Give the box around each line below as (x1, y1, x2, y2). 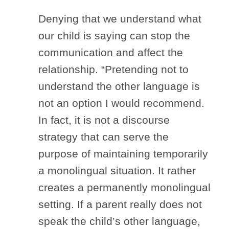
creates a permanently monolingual (38, 181, 211, 193)
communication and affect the (38, 46, 183, 58)
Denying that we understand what (38, 12, 201, 25)
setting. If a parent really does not (38, 198, 202, 210)
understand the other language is (38, 80, 200, 92)
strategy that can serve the (38, 130, 169, 143)
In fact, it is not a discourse (38, 113, 170, 126)
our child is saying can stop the (38, 29, 190, 41)
